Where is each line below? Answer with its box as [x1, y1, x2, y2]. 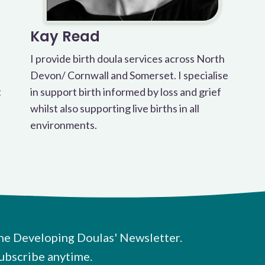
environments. [30, 118, 97, 131]
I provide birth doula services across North [30, 52, 225, 65]
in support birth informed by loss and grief [30, 85, 221, 98]
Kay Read [30, 27, 100, 46]
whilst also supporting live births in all [30, 102, 199, 115]
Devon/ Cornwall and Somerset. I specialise [30, 69, 228, 82]
